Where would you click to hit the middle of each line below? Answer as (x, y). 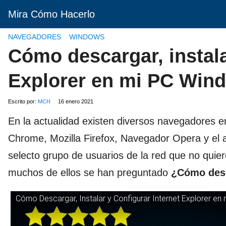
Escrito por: (23, 101)
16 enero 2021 (76, 101)
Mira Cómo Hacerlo (51, 14)
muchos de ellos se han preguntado (90, 173)
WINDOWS (87, 37)
